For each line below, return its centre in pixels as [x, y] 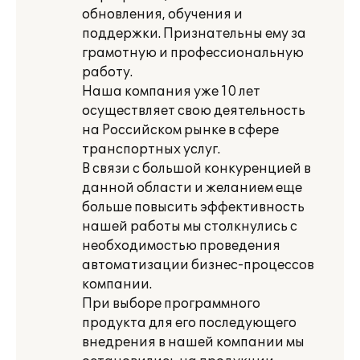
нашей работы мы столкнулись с [190, 227]
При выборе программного [171, 304]
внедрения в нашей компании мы [193, 342]
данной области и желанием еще [192, 188]
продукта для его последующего [189, 323]
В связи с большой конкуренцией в [196, 169]
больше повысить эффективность [193, 207]
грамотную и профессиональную [193, 53]
